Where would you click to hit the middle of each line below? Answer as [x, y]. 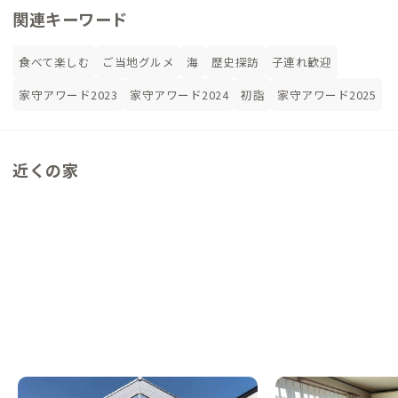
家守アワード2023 [68, 95]
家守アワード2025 [326, 95]
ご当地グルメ [138, 62]
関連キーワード [70, 19]
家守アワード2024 [179, 95]
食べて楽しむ [54, 62]
